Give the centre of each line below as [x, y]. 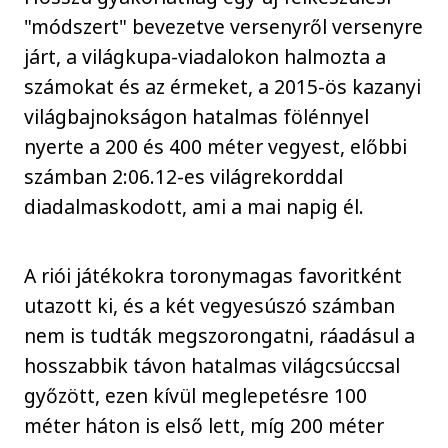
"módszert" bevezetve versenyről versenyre [224, 27]
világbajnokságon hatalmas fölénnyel [197, 117]
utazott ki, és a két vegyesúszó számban [210, 305]
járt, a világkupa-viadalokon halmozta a [205, 57]
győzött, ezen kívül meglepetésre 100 [196, 395]
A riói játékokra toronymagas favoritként [213, 275]
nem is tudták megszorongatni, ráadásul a [220, 335]
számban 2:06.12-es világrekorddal [184, 177]
